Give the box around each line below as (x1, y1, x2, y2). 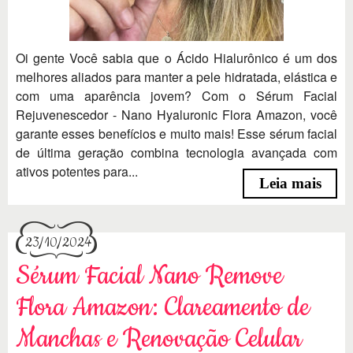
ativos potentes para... (16, 162, 138, 180)
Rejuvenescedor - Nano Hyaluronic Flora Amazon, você (16, 105, 337, 124)
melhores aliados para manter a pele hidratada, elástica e (16, 67, 337, 86)
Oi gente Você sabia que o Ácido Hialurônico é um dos (16, 48, 337, 67)
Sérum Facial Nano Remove (16, 258, 283, 295)
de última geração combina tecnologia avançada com (16, 143, 337, 162)
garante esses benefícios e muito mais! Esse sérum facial (16, 124, 337, 143)
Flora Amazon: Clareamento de (16, 290, 310, 326)
